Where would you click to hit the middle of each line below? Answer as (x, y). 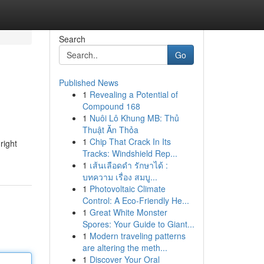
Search (72, 39)
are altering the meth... (125, 247)
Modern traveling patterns (137, 236)
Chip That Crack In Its (130, 141)
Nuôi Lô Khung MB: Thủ (134, 118)
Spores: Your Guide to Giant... (138, 224)
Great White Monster (128, 212)
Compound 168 (111, 106)
